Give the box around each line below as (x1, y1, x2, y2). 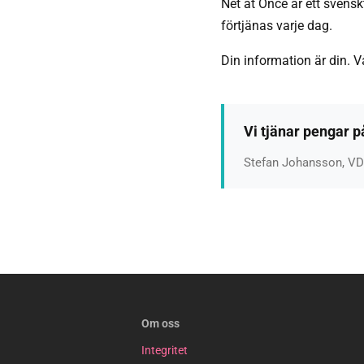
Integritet (141, 344, 188, 357)
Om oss (141, 317, 180, 331)
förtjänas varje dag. (221, 18, 332, 33)
